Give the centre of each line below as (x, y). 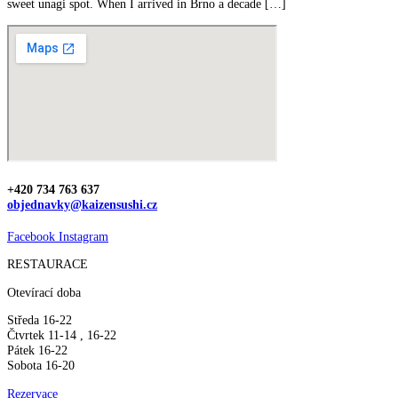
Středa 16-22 (40, 320)
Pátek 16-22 (37, 350)
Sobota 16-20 (41, 366)
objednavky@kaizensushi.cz (82, 204)
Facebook (31, 236)
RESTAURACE (48, 264)
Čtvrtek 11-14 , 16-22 (62, 335)
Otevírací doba (44, 292)
